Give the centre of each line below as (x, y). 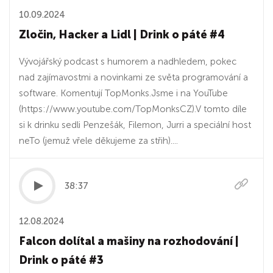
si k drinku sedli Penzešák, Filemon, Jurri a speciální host (135, 125)
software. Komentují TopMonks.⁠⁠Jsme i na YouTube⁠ (123, 93)
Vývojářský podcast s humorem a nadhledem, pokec (128, 62)
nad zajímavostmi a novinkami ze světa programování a (133, 77)
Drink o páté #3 (61, 260)
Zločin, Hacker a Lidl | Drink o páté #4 (122, 35)
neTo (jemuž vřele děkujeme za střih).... (98, 141)
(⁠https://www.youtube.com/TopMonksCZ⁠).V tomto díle (133, 109)
